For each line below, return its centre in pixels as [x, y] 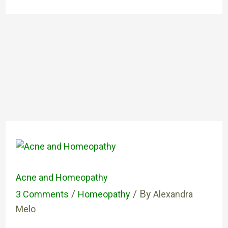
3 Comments [42, 194]
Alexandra [173, 194]
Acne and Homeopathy [62, 177]
